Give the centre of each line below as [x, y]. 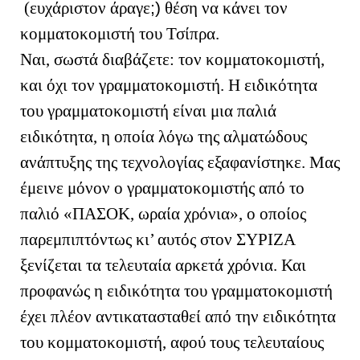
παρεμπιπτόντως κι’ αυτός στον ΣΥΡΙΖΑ [157, 239]
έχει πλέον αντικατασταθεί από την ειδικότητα [178, 316]
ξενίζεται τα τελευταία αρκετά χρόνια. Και [163, 265]
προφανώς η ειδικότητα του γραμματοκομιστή [176, 290]
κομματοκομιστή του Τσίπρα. [120, 33]
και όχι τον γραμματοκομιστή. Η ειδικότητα [169, 85]
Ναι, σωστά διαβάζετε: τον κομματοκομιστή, [172, 59]
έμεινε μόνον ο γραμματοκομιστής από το [162, 188]
